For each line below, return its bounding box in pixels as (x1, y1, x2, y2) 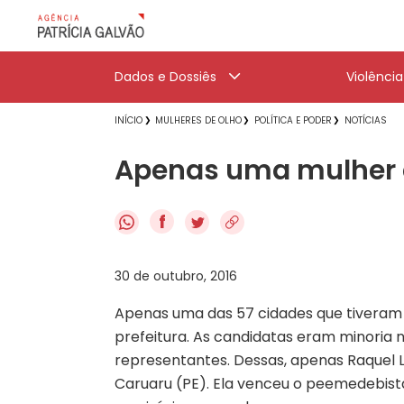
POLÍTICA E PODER (254, 114, 332, 127)
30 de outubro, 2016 (115, 266, 237, 285)
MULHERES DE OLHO (155, 114, 242, 127)
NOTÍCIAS (344, 114, 387, 127)
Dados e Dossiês (115, 68, 216, 86)
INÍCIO (115, 114, 142, 127)
